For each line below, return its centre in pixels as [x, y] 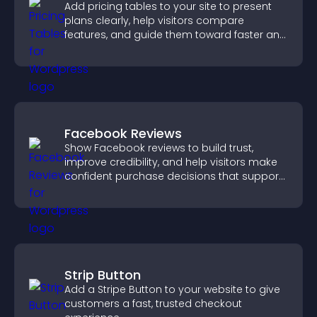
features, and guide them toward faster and [175, 35]
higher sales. [96, 190]
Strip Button [103, 275]
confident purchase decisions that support [173, 176]
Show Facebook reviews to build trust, [159, 148]
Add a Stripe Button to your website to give [172, 289]
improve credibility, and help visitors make [171, 162]
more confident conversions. [137, 49]
